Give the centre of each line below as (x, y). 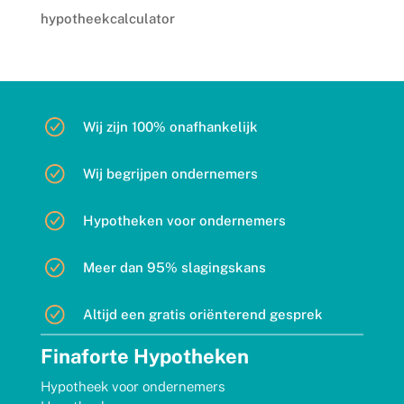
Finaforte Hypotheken (144, 356)
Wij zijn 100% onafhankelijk (170, 126)
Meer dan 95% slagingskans (174, 267)
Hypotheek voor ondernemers (133, 386)
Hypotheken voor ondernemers (184, 220)
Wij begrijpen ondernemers (170, 173)
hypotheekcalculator (107, 18)
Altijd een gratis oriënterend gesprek (202, 314)
